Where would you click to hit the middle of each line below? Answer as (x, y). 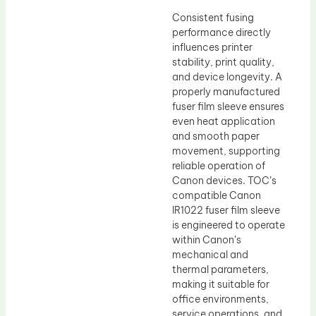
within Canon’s (207, 239)
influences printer (212, 47)
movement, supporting (226, 151)
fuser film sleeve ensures (228, 106)
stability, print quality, (223, 62)
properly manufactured (226, 91)
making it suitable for (221, 284)
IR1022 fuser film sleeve (226, 210)
